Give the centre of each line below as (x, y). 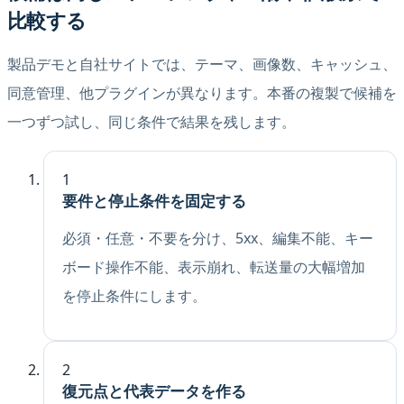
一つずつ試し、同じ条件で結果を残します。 (151, 121)
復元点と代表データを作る (154, 391)
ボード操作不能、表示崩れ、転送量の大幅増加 (214, 267)
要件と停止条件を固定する (154, 200)
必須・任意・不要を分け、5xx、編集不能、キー (218, 239)
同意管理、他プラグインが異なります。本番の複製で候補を (202, 92)
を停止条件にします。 (134, 296)
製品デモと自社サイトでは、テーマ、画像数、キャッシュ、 (202, 64)
